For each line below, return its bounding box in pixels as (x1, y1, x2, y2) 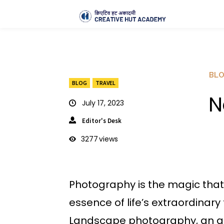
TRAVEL (95, 78, 115, 86)
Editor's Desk (82, 116, 121, 125)
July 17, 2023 (82, 97, 124, 108)
